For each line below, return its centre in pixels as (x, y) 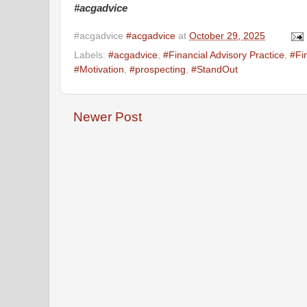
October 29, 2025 (227, 36)
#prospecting (158, 69)
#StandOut (214, 69)
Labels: (91, 55)
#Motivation (99, 69)
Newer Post (108, 116)
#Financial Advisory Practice (224, 55)
